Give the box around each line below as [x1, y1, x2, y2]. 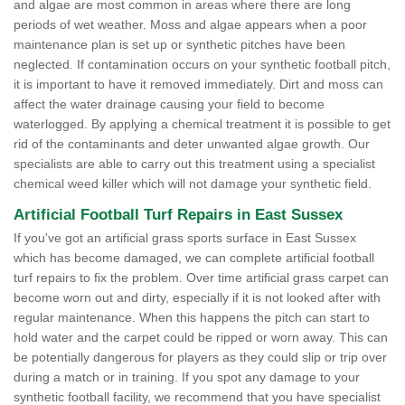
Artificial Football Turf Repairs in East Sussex [14, 206, 343, 224]
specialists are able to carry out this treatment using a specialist [14, 156, 375, 172]
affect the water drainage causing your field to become [14, 97, 325, 112]
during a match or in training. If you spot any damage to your [14, 370, 360, 385]
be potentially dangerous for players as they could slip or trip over [14, 350, 387, 365]
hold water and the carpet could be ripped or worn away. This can [14, 330, 388, 345]
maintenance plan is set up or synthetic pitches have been [14, 37, 345, 52]
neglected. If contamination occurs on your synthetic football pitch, [14, 57, 391, 72]
